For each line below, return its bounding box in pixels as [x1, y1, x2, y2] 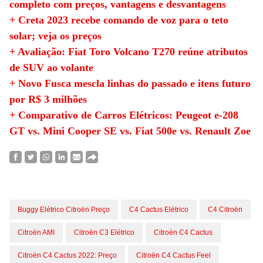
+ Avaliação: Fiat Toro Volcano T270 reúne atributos [9, 46, 248, 58]
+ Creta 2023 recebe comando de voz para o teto [9, 14, 228, 26]
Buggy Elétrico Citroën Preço [18, 205, 110, 214]
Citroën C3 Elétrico [74, 228, 134, 237]
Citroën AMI [18, 228, 55, 237]
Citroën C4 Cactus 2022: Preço [18, 251, 117, 259]
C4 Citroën [208, 205, 242, 214]
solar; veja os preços [9, 30, 102, 42]
